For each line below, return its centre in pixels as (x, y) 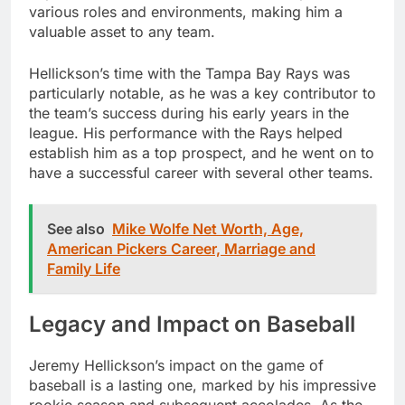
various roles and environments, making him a (186, 12)
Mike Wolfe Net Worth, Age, (208, 229)
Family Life (84, 269)
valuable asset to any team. (122, 32)
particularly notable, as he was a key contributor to (202, 94)
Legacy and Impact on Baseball (192, 325)
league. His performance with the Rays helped (186, 133)
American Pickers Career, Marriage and (181, 249)
